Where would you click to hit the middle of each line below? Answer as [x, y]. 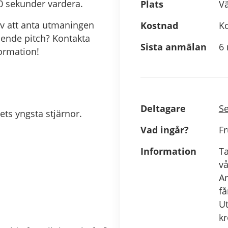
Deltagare [163, 108]
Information [168, 151]
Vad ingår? [165, 130]
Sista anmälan [174, 47]
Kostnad [159, 25]
